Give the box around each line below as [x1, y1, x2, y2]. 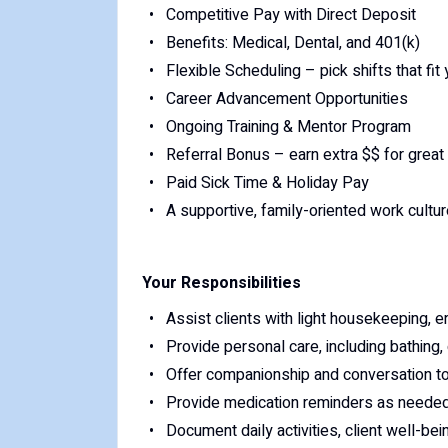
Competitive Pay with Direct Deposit [165, 3, 416, 27]
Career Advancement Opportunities [165, 87, 408, 111]
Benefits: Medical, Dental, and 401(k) [165, 31, 420, 55]
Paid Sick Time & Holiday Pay [165, 171, 369, 195]
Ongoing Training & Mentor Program [165, 115, 411, 139]
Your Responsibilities [142, 271, 301, 295]
